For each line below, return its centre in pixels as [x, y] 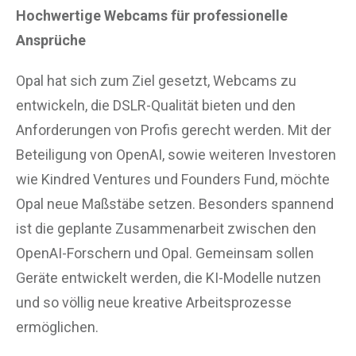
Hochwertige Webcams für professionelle [152, 15]
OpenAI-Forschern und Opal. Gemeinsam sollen [165, 253]
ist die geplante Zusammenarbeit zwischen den [166, 228]
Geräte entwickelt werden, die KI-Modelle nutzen [168, 277]
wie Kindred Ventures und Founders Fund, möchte [173, 179]
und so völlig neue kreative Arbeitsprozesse [154, 302]
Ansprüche [51, 40]
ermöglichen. [57, 327]
